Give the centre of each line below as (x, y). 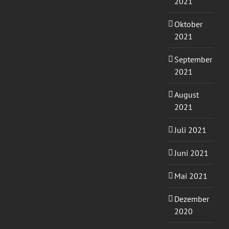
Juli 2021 (190, 130)
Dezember (191, 199)
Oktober (188, 24)
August (186, 95)
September (193, 60)
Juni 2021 (191, 153)
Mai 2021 (191, 176)
